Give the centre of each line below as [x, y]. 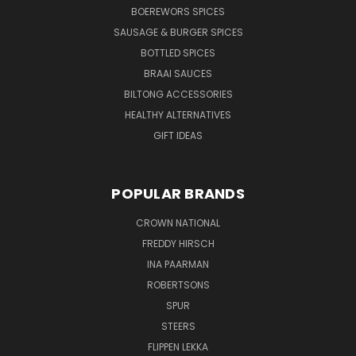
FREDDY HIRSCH [178, 244]
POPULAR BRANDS [178, 194]
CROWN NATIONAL [178, 223]
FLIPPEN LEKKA [178, 347]
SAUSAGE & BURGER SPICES [178, 33]
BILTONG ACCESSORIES [178, 95]
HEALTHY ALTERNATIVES [178, 115]
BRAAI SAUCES [178, 74]
